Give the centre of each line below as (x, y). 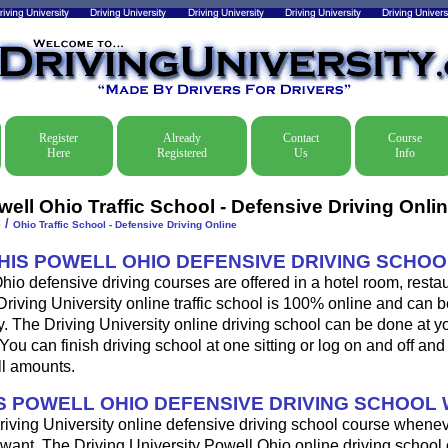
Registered (181, 153)
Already (181, 138)
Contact (300, 138)
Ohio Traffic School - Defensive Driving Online (124, 224)
